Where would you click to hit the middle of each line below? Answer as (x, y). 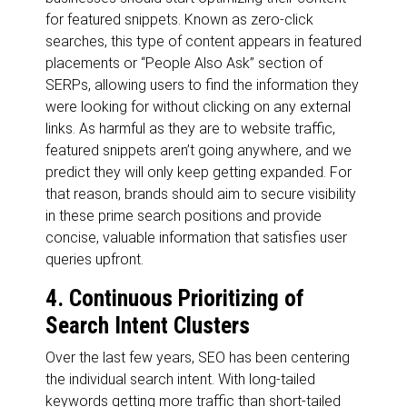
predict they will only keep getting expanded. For (199, 172)
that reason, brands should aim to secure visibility (201, 194)
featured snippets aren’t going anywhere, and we (199, 150)
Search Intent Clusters (148, 325)
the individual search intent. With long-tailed (180, 379)
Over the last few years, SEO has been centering (198, 357)
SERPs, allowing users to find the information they (202, 84)
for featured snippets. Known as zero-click (179, 19)
